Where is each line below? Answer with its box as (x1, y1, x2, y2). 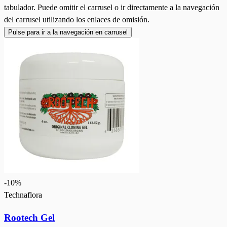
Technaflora (4, 191, 42, 200)
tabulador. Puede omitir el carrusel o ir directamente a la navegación (4, 3, 219, 12)
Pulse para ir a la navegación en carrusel (8, 28, 128, 36)
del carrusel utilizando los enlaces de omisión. (4, 15, 149, 24)
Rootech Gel (4, 212, 55, 223)
